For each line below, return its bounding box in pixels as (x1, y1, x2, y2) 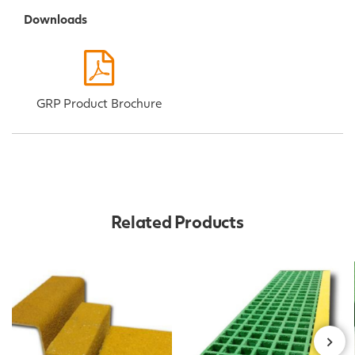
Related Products (111, 211, 244, 233)
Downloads (24, 11, 87, 27)
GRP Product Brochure (36, 95, 162, 111)
